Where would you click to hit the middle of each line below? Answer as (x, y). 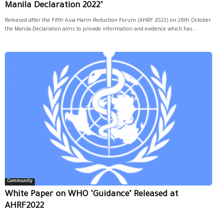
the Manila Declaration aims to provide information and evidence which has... (101, 29)
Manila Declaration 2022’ (54, 6)
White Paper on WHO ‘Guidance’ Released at (92, 195)
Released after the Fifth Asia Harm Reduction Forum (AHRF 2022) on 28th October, (108, 21)
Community (20, 182)
